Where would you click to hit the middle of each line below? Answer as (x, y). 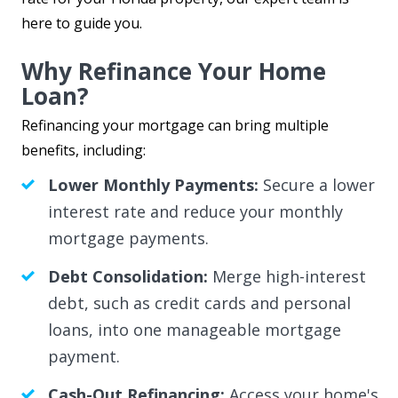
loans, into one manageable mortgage (194, 329)
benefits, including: (83, 150)
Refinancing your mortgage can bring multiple (175, 125)
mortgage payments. (128, 238)
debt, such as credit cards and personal (199, 302)
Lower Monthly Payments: (153, 184)
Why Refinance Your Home (173, 71)
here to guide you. (81, 23)
